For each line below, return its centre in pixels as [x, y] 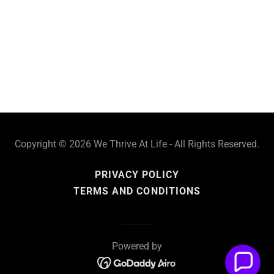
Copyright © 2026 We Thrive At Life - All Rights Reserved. [137, 144]
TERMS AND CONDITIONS [137, 191]
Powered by [137, 246]
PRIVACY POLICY [137, 175]
